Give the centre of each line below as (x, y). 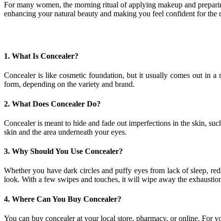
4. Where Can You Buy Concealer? (64, 199)
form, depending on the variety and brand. (69, 84)
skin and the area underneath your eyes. (65, 132)
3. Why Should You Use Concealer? (64, 151)
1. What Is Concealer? (41, 56)
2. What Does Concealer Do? (52, 104)
